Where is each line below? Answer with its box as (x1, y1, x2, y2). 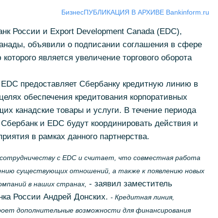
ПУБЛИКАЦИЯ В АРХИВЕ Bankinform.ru (83, 8, 209, 16)
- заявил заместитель (86, 179, 172, 188)
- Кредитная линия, (110, 193, 174, 201)
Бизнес (61, 8, 84, 16)
